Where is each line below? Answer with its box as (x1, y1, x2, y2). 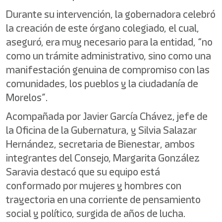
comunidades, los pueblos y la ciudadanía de (6, 76, 198, 91)
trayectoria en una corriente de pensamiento (6, 192, 201, 207)
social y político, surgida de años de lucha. (6, 206, 185, 221)
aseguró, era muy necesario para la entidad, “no (6, 35, 213, 49)
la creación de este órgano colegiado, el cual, (6, 21, 199, 35)
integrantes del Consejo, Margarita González (6, 151, 200, 165)
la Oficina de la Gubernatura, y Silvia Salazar (6, 123, 197, 137)
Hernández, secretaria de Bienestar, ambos (6, 137, 195, 151)
